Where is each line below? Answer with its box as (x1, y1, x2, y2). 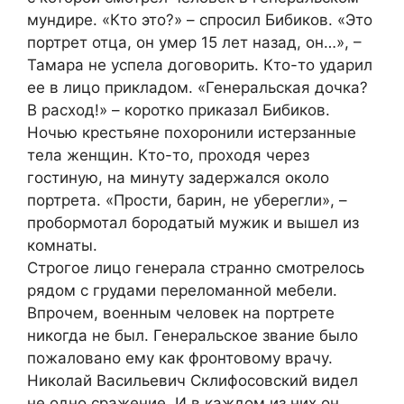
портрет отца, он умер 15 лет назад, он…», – (27, 33, 362, 51)
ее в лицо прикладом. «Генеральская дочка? (27, 78, 368, 96)
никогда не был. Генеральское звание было (27, 326, 358, 344)
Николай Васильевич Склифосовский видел (27, 372, 358, 390)
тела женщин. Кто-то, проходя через (27, 146, 309, 164)
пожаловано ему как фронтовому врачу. (27, 349, 333, 367)
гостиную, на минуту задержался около (27, 169, 329, 187)
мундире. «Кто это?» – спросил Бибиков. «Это (27, 11, 372, 29)
